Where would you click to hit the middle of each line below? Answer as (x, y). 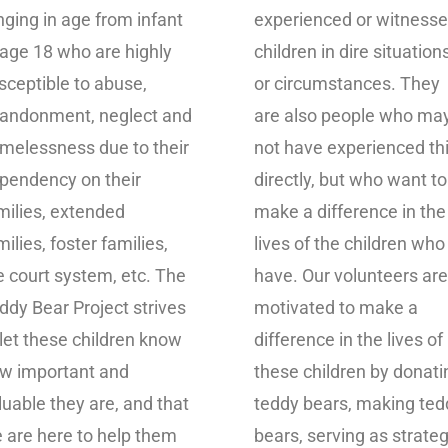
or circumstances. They (347, 84)
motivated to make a (336, 308)
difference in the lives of (348, 340)
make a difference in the (350, 212)
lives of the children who (349, 244)
